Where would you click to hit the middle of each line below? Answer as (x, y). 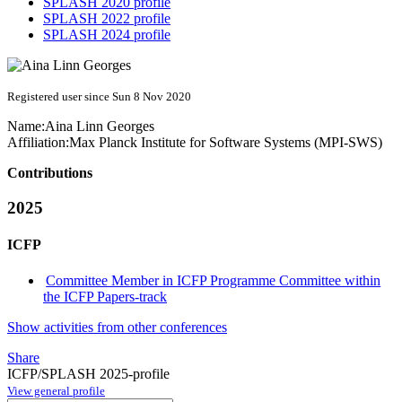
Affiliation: (38, 143)
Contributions (50, 173)
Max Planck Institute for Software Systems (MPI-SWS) (226, 143)
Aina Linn (76, 127)
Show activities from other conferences (117, 327)
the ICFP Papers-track (105, 296)
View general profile (56, 390)
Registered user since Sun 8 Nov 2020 (99, 97)
